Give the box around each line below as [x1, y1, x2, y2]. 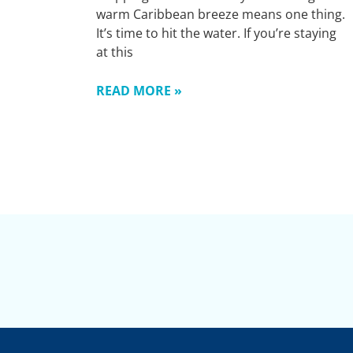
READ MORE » [96, 82, 182, 100]
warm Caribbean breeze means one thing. [96, 6, 345, 24]
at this [96, 43, 133, 61]
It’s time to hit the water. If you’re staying [96, 24, 336, 43]
